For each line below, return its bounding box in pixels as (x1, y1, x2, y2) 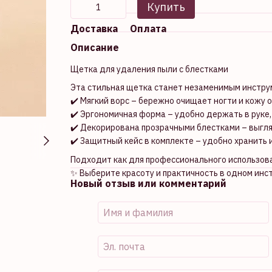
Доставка (70, 22, 118, 35)
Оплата (129, 22, 166, 35)
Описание (70, 41, 119, 53)
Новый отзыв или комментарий (70, 177, 226, 189)
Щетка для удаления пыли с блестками (70, 64, 228, 75)
